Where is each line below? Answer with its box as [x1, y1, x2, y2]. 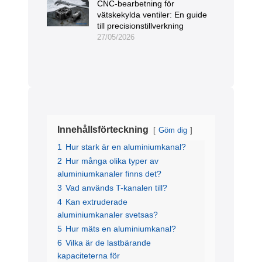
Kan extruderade [65, 197, 127, 207]
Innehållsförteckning [57, 125, 149, 135]
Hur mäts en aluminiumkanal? [65, 224, 176, 234]
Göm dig [158, 126, 187, 135]
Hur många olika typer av [65, 156, 158, 166]
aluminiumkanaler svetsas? [57, 210, 158, 220]
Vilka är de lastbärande [65, 238, 151, 248]
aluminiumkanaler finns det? [57, 169, 161, 179]
